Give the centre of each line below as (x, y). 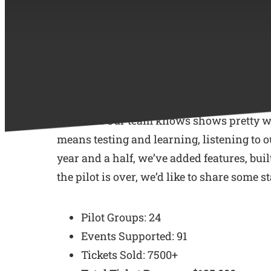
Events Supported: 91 (134, 236)
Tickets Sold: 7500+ (129, 255)
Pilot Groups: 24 (121, 217)
